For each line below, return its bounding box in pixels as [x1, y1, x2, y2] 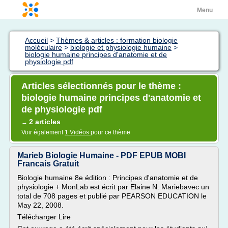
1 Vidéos [65, 129, 91, 136]
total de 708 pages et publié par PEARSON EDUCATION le [17, 192, 207, 200]
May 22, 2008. [17, 201, 64, 209]
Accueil [25, 36, 48, 44]
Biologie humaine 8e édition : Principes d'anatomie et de [17, 174, 198, 182]
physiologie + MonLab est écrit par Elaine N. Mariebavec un [17, 183, 209, 191]
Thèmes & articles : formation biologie [56, 36, 178, 44]
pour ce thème [91, 129, 130, 136]
